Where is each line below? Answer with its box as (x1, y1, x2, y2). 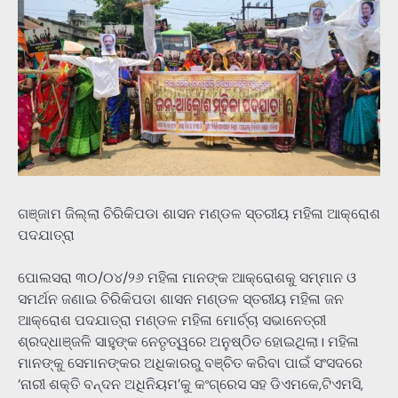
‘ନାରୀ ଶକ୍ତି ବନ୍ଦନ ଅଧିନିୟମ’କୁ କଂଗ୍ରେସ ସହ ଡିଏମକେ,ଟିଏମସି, (18, 374, 363, 394)
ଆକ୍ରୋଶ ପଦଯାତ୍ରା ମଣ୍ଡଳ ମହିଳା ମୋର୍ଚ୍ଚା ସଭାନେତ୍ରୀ (18, 310, 326, 330)
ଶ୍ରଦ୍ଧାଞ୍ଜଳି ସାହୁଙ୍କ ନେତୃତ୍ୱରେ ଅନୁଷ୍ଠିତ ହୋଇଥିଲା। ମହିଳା (18, 331, 359, 351)
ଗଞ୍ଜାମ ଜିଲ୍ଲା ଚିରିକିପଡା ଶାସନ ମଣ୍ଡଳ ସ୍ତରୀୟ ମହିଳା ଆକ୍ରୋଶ (18, 203, 380, 223)
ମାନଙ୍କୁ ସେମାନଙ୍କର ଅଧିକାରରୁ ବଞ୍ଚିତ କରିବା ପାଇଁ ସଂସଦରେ (18, 353, 362, 372)
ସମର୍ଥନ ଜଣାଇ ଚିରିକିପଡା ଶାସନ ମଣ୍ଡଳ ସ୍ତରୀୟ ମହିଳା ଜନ (18, 289, 344, 308)
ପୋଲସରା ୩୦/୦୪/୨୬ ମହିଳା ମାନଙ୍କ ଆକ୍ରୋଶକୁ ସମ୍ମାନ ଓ (18, 267, 356, 287)
